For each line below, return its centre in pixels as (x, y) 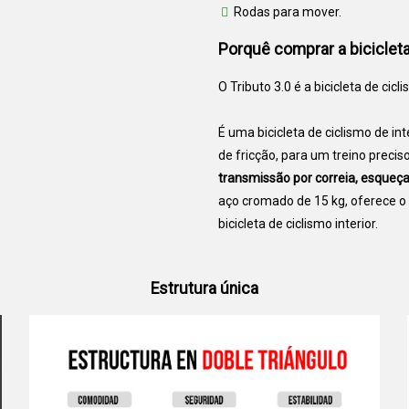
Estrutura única (204, 288)
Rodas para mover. (288, 11)
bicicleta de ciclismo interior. (298, 223)
